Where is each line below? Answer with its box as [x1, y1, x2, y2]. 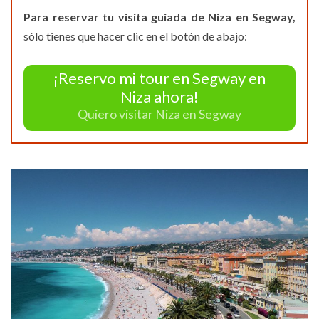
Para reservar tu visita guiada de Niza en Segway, [23, 9, 296, 23]
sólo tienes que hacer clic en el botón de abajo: [23, 28, 247, 43]
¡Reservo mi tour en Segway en [53, 68, 266, 88]
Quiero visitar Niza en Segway [78, 107, 241, 122]
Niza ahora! [120, 86, 199, 106]
